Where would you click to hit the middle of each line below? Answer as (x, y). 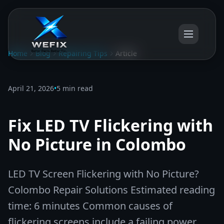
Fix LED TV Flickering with (110, 125)
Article (126, 53)
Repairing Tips (83, 53)
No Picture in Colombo (97, 144)
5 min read (75, 88)
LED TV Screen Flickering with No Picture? (103, 174)
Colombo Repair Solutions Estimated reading (111, 190)
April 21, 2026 (31, 88)
